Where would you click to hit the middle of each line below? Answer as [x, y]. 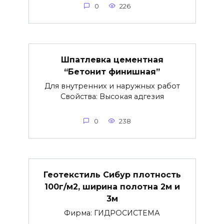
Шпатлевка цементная [112, 59]
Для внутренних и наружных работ [112, 86]
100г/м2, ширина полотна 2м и [112, 186]
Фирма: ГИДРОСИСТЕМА [112, 213]
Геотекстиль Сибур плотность [112, 174]
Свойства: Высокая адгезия [112, 96]
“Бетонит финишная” [112, 71]
